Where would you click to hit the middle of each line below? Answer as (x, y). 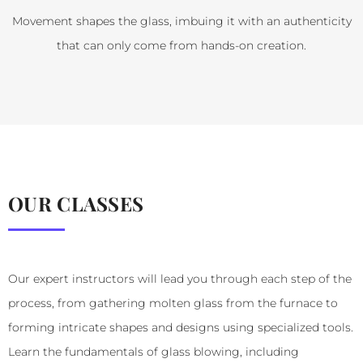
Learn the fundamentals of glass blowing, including (154, 352)
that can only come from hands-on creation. (181, 46)
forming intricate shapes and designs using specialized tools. (181, 328)
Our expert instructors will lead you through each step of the (180, 279)
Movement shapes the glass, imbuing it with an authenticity (181, 21)
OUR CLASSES (76, 204)
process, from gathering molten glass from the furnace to (173, 303)
